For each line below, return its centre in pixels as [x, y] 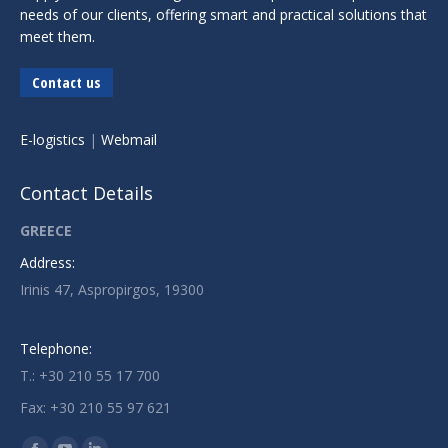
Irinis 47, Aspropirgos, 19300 [112, 290]
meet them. [57, 37]
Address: [47, 263]
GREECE [46, 231]
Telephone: [56, 349]
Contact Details [86, 193]
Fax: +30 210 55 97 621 [95, 408]
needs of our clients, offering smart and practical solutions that [223, 15]
